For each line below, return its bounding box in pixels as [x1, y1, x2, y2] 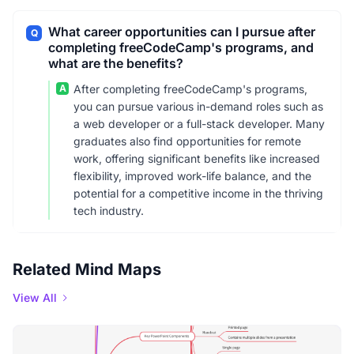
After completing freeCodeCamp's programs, [73, 82, 307, 96]
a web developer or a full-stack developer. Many [73, 117, 325, 130]
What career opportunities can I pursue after [48, 24, 315, 40]
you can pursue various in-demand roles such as [73, 100, 323, 113]
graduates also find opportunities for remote [73, 134, 301, 148]
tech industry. [73, 204, 144, 217]
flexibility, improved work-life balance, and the [73, 169, 311, 183]
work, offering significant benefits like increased [73, 152, 320, 165]
